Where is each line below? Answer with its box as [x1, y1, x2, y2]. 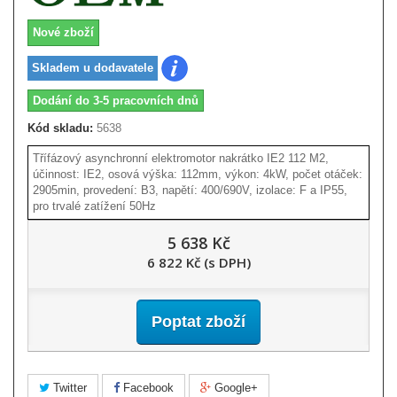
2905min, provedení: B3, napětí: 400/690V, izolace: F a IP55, [33, 183, 347, 197]
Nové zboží [33, 26, 94, 40]
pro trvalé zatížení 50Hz [33, 198, 156, 213]
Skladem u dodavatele [32, 60, 153, 74]
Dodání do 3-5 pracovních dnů [33, 93, 198, 107]
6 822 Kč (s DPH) [146, 253, 251, 271]
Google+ [211, 380, 258, 394]
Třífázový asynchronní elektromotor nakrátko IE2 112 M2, [33, 151, 329, 165]
